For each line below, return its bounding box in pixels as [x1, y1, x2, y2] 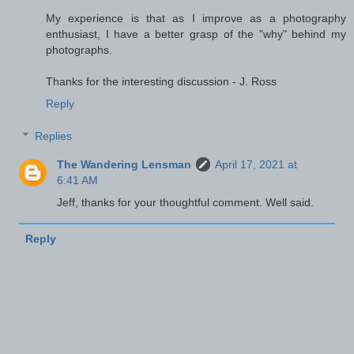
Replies [35, 130, 73, 143]
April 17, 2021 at [215, 158, 298, 171]
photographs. [46, 43, 112, 56]
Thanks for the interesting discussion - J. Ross [46, 74, 277, 88]
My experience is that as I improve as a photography [46, 11, 346, 24]
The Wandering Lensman [57, 158, 192, 171]
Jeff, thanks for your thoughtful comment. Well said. [57, 196, 314, 209]
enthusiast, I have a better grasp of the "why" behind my [46, 27, 346, 40]
